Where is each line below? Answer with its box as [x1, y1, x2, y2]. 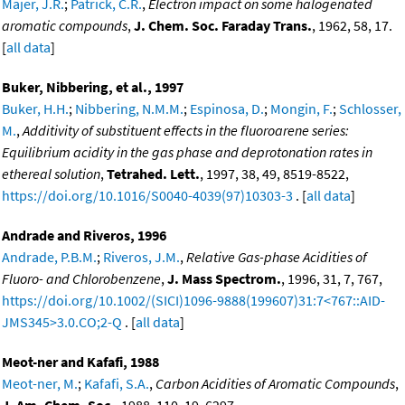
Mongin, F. [270, 99, 333, 118]
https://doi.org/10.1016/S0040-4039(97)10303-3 [2, 186, 293, 205]
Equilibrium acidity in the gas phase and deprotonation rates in [2, 143, 372, 162]
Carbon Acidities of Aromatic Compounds [155, 374, 395, 393]
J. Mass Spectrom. [167, 269, 281, 288]
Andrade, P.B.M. [2, 248, 97, 267]
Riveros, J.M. [103, 248, 180, 267]
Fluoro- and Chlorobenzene [2, 269, 161, 288]
